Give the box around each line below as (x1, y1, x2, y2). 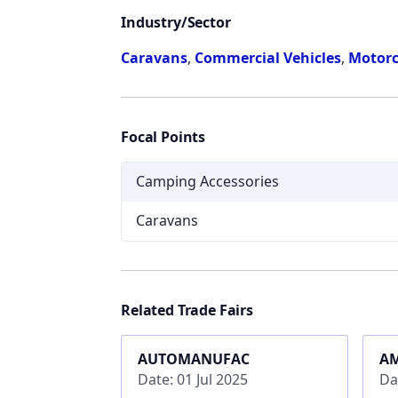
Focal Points (121, 126, 206, 147)
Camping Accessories (136, 171, 279, 192)
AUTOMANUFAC (137, 348, 250, 369)
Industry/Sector (121, 12, 231, 32)
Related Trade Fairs (121, 299, 253, 320)
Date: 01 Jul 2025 (137, 369, 248, 389)
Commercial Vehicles (195, 47, 341, 68)
